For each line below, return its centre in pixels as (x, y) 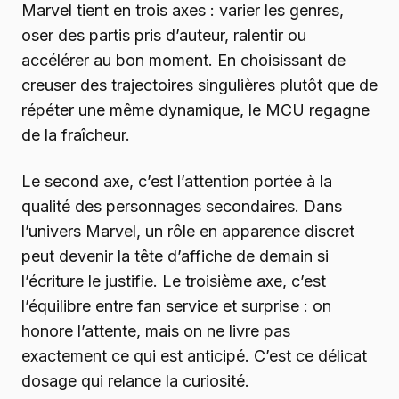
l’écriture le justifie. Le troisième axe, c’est (174, 281)
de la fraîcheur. (76, 135)
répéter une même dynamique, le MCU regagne (195, 110)
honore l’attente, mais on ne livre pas (156, 331)
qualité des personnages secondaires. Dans (182, 207)
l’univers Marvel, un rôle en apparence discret (188, 232)
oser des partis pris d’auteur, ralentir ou (164, 36)
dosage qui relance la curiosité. (135, 381)
